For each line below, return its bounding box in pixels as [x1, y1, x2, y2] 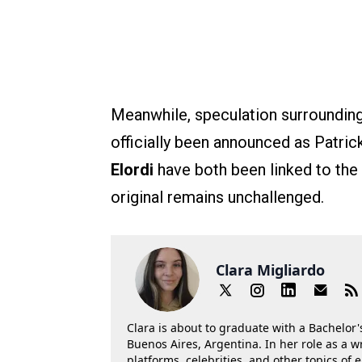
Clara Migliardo [216, 260, 325, 280]
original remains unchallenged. [111, 187, 324, 208]
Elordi [111, 160, 158, 180]
